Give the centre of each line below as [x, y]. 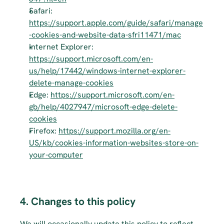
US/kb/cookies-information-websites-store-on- [114, 143]
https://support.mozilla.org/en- [114, 131]
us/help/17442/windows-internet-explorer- [107, 71]
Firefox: [44, 131]
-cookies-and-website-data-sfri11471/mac [105, 35]
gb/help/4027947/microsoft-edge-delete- [103, 107]
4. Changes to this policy [78, 201]
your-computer [56, 155]
